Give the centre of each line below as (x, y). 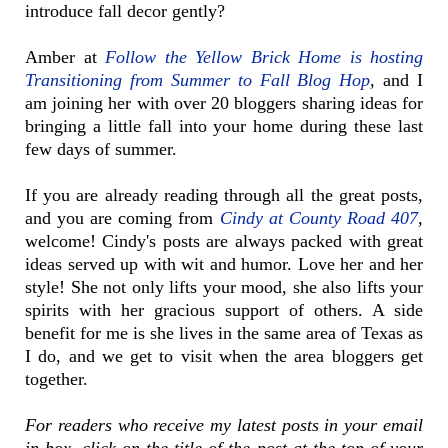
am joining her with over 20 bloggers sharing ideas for (224, 102)
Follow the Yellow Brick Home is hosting (264, 56)
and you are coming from (122, 217)
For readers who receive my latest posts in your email (224, 424)
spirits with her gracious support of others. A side (224, 309)
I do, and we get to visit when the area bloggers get (224, 355)
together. (59, 378)
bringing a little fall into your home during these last (224, 125)
